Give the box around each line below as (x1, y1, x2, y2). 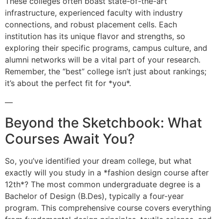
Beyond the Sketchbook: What (5, 114, 202, 131)
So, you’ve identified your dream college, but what (5, 155, 192, 166)
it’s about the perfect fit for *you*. (5, 78, 131, 88)
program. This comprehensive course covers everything (5, 202, 211, 213)
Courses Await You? (5, 130, 135, 147)
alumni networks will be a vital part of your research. (5, 55, 200, 65)
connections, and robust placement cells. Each (5, 20, 177, 30)
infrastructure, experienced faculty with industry (5, 8, 183, 18)
